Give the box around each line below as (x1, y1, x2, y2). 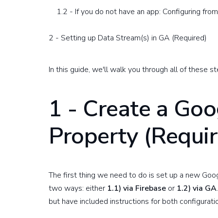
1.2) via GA (177, 183, 217, 194)
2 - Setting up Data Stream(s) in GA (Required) (49, 33, 207, 44)
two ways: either (49, 183, 107, 194)
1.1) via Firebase (107, 183, 166, 194)
